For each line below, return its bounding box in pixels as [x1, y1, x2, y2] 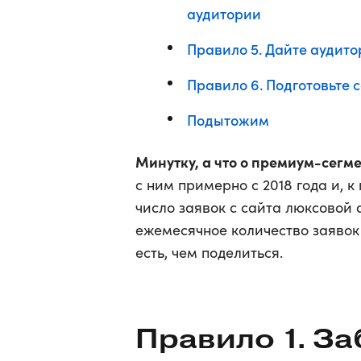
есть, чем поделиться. [135, 243, 283, 262]
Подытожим [187, 110, 269, 130]
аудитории [187, 3, 261, 23]
